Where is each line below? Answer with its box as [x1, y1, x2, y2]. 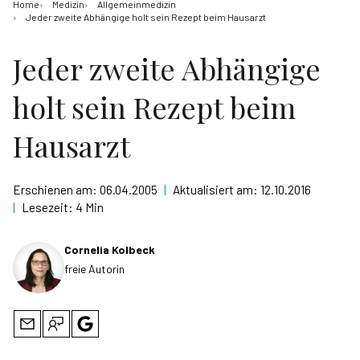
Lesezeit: [22, 200, 76, 215]
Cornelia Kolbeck [64, 243, 155, 256]
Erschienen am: [13, 182, 100, 197]
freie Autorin [64, 262, 125, 276]
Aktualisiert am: [173, 182, 260, 197]
